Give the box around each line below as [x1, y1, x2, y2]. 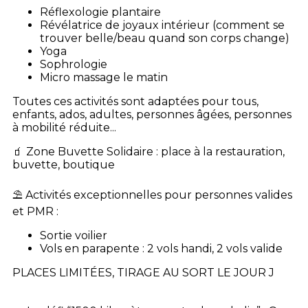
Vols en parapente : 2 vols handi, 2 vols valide [40, 242, 285, 255]
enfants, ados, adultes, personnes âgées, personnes [12, 108, 291, 121]
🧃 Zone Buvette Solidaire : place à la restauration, [12, 145, 285, 158]
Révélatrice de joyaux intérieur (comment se [40, 19, 285, 32]
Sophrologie [40, 58, 107, 71]
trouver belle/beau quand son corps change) [40, 32, 289, 45]
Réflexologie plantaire [40, 5, 161, 19]
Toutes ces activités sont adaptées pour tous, [12, 95, 258, 108]
